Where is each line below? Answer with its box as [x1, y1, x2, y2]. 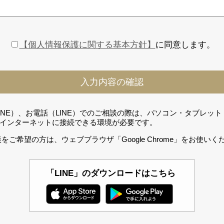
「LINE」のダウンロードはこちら [46, 168, 176, 178]
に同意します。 [155, 40, 215, 49]
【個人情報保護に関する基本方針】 [19, 40, 155, 49]
